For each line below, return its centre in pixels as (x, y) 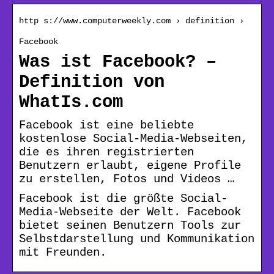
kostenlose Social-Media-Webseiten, (133, 139)
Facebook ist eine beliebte (106, 125)
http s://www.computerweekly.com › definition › (131, 20)
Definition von (92, 82)
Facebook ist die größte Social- (123, 198)
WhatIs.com (71, 102)
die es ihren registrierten (106, 152)
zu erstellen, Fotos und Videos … (127, 179)
